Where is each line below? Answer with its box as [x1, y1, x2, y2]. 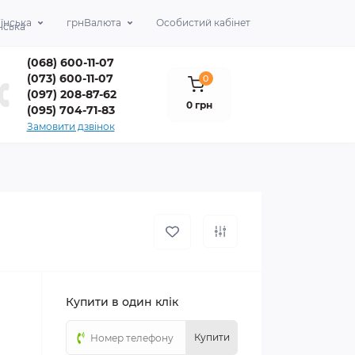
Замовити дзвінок [26, 120, 115, 132]
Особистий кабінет [156, 17, 250, 29]
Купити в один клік [66, 295, 178, 309]
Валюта [84, 17, 121, 29]
